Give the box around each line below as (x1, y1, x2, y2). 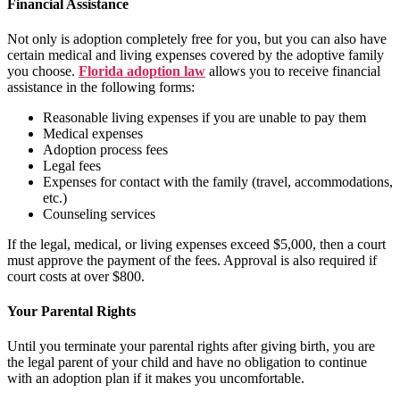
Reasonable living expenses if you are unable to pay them (43, 109, 366, 125)
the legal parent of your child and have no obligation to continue (7, 354, 367, 371)
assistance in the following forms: (7, 79, 195, 95)
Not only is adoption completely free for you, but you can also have (7, 30, 387, 46)
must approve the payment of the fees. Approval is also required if (7, 252, 377, 268)
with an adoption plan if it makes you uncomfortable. (7, 371, 304, 387)
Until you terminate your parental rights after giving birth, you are (7, 338, 375, 354)
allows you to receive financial (205, 62, 380, 79)
